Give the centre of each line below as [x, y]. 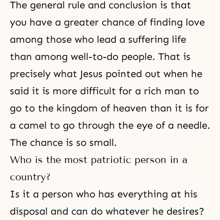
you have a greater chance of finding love [107, 22]
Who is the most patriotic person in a [99, 160]
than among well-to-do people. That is [100, 56]
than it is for [178, 108]
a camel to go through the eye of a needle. [110, 125]
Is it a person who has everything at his [104, 194]
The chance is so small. [63, 142]
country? [30, 177]
